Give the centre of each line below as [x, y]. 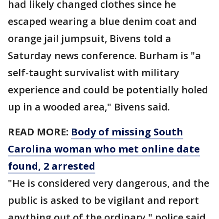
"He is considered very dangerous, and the [109, 183]
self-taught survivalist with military [94, 73]
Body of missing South [127, 132]
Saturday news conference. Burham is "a [104, 56]
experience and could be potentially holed [108, 90]
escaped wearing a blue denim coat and [102, 22]
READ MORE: [39, 132]
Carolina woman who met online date [104, 149]
